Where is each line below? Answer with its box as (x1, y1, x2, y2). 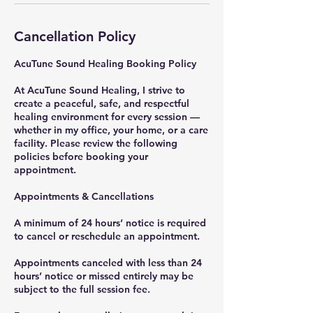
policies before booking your (14, 150, 148, 163)
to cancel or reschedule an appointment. (14, 229, 200, 242)
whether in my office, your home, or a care (14, 123, 208, 136)
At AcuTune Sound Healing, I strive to (14, 83, 185, 96)
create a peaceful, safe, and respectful (14, 96, 189, 110)
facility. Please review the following (14, 136, 177, 150)
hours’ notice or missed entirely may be (14, 269, 194, 282)
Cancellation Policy (14, 27, 136, 45)
